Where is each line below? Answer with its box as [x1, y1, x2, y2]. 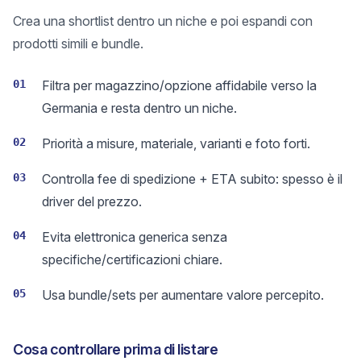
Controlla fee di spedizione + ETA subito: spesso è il [42, 171, 342, 187]
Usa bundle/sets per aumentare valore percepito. [42, 287, 324, 303]
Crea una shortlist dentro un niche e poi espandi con [13, 13, 313, 29]
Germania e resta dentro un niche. [42, 100, 237, 116]
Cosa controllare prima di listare [13, 341, 218, 358]
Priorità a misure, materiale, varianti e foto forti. [42, 135, 310, 151]
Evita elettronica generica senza [42, 229, 227, 245]
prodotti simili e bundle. [13, 35, 143, 52]
